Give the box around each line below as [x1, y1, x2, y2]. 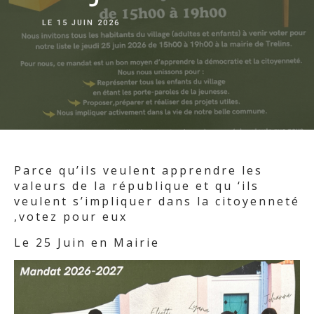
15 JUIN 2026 [53, 18, 120, 28]
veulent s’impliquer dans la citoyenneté [14, 193, 300, 210]
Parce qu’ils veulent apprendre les [14, 163, 263, 179]
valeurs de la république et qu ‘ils [14, 178, 259, 194]
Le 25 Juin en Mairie [14, 234, 160, 250]
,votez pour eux [14, 209, 128, 225]
